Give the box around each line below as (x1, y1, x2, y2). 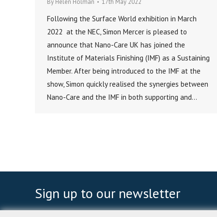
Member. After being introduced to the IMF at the (47, 66, 201, 76)
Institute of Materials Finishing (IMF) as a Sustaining (47, 53, 210, 63)
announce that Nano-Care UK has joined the (47, 40, 185, 50)
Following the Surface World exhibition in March (47, 14, 197, 24)
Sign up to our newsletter (35, 184, 180, 202)
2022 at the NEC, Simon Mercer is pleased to (47, 27, 187, 37)
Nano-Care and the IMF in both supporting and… (47, 93, 197, 102)
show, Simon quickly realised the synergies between (47, 79, 208, 89)
